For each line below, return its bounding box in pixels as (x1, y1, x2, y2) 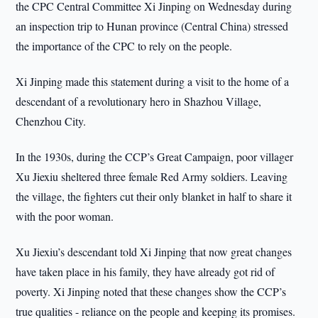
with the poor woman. (16, 209, 114, 224)
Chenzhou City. (16, 114, 87, 128)
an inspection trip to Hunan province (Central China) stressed (16, 18, 289, 33)
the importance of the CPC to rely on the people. (16, 38, 233, 53)
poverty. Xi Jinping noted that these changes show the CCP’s (16, 284, 287, 299)
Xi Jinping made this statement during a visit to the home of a (16, 74, 290, 89)
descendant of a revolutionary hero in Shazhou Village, (16, 94, 262, 109)
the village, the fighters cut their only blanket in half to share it (16, 189, 292, 204)
